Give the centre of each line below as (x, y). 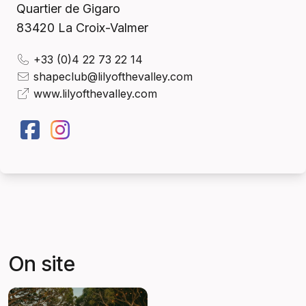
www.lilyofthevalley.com (95, 93)
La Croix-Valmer (103, 27)
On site (41, 263)
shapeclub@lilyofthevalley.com (113, 76)
